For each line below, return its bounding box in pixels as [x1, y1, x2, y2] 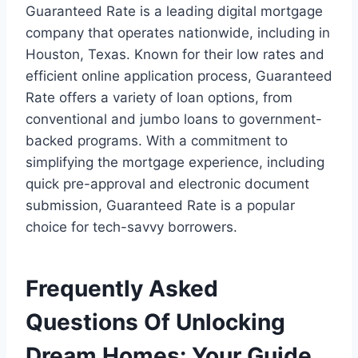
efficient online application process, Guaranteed [26, 68, 332, 85]
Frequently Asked [26, 275, 218, 303]
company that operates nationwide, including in [26, 25, 330, 42]
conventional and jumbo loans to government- [26, 111, 322, 128]
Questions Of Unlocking [26, 308, 285, 336]
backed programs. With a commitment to [26, 133, 288, 149]
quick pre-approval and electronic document [26, 176, 309, 193]
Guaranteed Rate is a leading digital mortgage [26, 3, 323, 20]
